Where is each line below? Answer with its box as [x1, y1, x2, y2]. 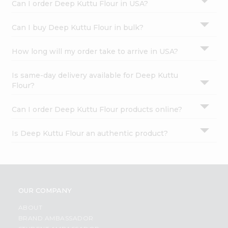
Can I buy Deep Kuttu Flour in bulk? [12, 22, 144, 32]
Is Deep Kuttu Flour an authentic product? [12, 128, 168, 138]
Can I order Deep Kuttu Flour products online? [12, 104, 183, 114]
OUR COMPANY [18, 186, 72, 194]
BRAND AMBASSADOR [18, 214, 94, 222]
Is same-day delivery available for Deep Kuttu [12, 70, 179, 80]
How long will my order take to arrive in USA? [12, 46, 179, 56]
